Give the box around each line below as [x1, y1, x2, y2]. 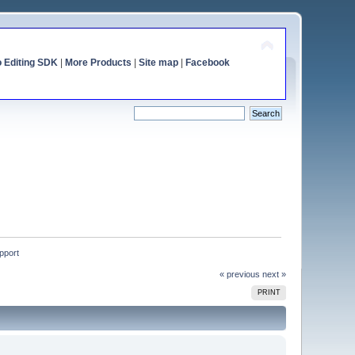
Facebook [185, 57, 230, 68]
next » [261, 269, 286, 279]
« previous [219, 269, 260, 279]
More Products [64, 57, 132, 68]
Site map [138, 57, 178, 68]
